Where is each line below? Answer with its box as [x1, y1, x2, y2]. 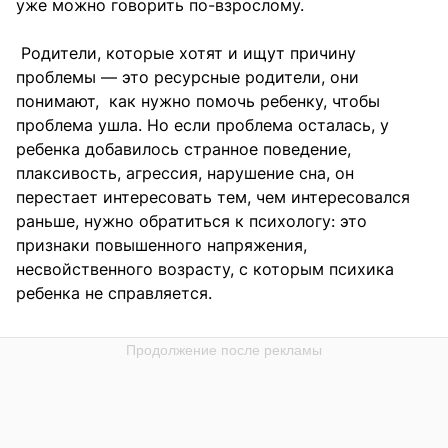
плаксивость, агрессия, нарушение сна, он [16, 162, 354, 183]
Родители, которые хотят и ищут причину [16, 42, 356, 63]
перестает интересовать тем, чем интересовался [16, 186, 410, 207]
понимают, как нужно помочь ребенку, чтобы [16, 90, 380, 111]
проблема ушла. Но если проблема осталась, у [16, 114, 389, 135]
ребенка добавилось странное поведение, [16, 138, 351, 159]
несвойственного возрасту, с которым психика [16, 258, 394, 279]
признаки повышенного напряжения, [16, 234, 307, 255]
